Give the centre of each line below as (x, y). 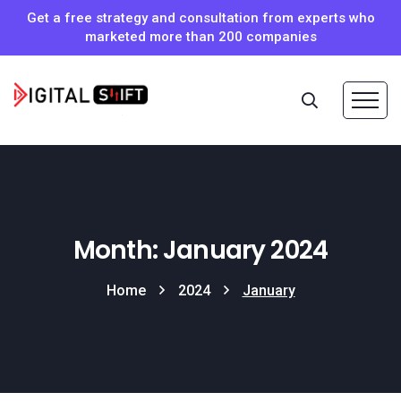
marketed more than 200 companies (200, 37)
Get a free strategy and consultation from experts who (200, 18)
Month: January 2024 (200, 250)
